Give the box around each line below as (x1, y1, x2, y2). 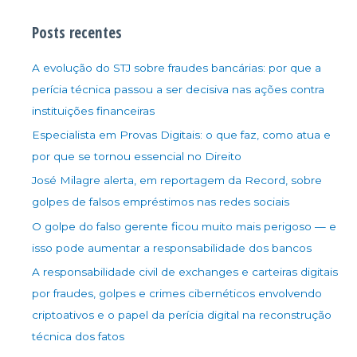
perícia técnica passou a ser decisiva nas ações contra (32, 82, 324, 96)
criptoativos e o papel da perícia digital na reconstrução (32, 308, 331, 322)
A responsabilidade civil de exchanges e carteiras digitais (32, 265, 338, 279)
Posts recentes (32, 22, 122, 43)
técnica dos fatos (32, 330, 124, 343)
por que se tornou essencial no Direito (32, 150, 241, 163)
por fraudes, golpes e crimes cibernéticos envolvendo (32, 287, 322, 300)
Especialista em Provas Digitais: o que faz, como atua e (32, 128, 331, 142)
